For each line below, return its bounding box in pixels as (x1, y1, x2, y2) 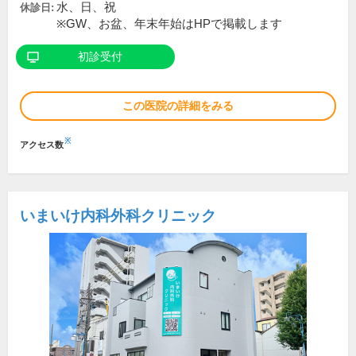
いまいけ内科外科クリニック (20, 207, 216, 225)
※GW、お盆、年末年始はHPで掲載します (56, 17, 282, 31)
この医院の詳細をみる (122, 99, 234, 113)
